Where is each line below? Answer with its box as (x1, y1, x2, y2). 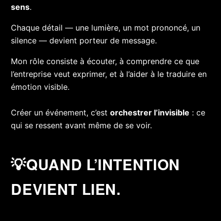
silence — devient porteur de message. (11, 35, 157, 45)
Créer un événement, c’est (11, 107, 110, 117)
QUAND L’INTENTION (26, 153, 180, 175)
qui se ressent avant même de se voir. (11, 120, 152, 130)
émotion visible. (11, 81, 70, 92)
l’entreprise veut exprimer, (11, 69, 110, 79)
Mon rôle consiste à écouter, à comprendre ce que (11, 56, 200, 66)
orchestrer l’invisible (110, 107, 190, 117)
